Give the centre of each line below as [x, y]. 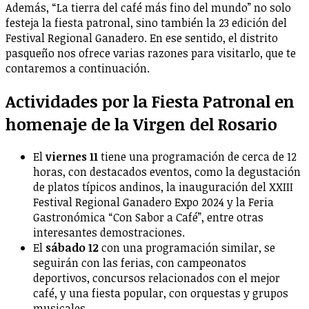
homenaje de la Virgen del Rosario [141, 124]
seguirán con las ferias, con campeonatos [140, 262]
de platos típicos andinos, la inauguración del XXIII [163, 187]
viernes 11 [72, 156]
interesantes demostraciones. [109, 232]
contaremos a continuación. [78, 69]
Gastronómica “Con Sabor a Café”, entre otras [148, 217]
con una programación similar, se [188, 247]
